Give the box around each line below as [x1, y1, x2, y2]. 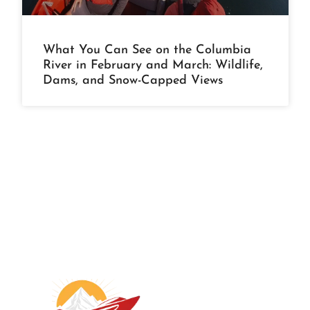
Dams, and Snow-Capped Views [43, 73, 223, 87]
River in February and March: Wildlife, [43, 58, 263, 72]
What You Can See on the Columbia [43, 43, 251, 57]
